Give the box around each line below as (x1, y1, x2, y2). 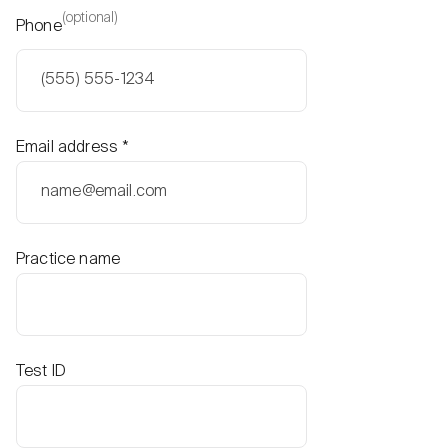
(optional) (61, 10, 119, 25)
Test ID (16, 363, 67, 380)
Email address (16, 139, 123, 156)
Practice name (16, 251, 121, 268)
